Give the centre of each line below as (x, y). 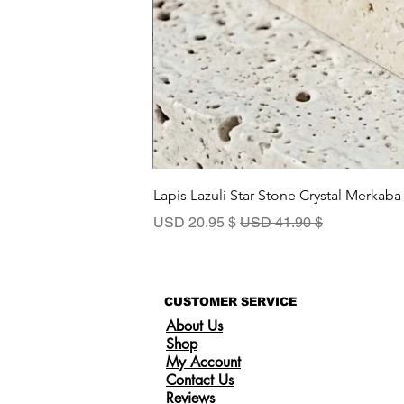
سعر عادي (293, 221)
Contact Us (200, 380)
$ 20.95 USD (230, 222)
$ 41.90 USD (317, 222)
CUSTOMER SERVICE (230, 302)
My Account (203, 362)
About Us (194, 326)
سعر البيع (209, 221)
